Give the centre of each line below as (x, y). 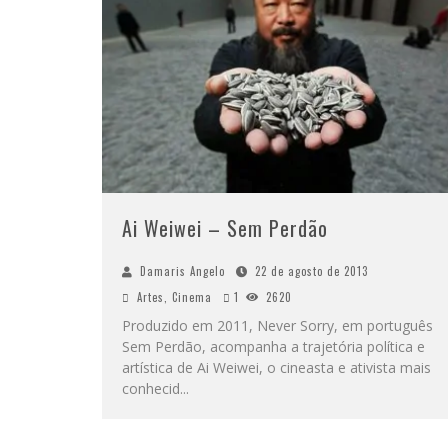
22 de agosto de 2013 (311, 271)
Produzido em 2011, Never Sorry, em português (277, 326)
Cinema (192, 297)
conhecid (151, 389)
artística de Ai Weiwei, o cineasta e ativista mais (276, 368)
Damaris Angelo (182, 271)
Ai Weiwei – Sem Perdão (225, 228)
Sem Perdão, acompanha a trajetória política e (273, 347)
